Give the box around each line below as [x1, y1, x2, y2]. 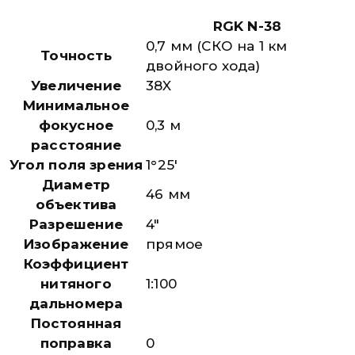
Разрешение [29, 216, 123, 232]
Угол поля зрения [9, 156, 143, 173]
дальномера [29, 295, 124, 311]
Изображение [24, 235, 128, 252]
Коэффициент [23, 255, 129, 272]
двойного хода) [146, 57, 261, 74]
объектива [35, 196, 117, 212]
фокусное [38, 116, 114, 133]
